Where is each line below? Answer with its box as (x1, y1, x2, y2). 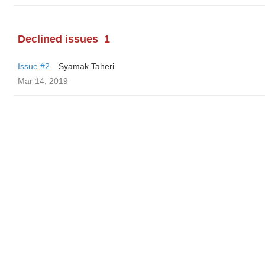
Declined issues (18, 33, 98, 45)
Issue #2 (18, 62, 50, 71)
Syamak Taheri (59, 62, 114, 71)
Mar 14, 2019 (18, 76, 68, 86)
